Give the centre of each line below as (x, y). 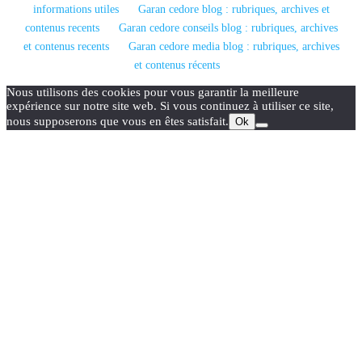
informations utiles (76, 9)
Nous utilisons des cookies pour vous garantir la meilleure (153, 92)
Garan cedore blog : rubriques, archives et (234, 9)
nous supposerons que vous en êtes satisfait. (118, 121)
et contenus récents (177, 65)
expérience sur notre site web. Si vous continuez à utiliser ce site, (170, 105)
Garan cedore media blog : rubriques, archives (234, 46)
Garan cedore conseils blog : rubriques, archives (228, 27)
